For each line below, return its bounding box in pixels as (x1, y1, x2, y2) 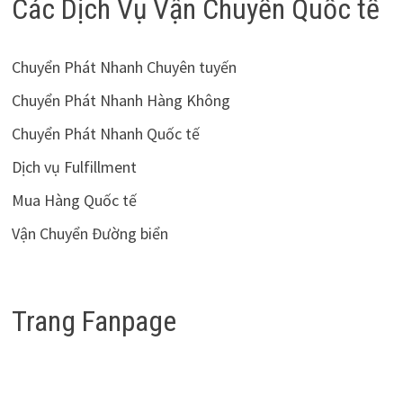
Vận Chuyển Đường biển (11, 222, 168, 244)
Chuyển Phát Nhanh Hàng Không (11, 89, 230, 111)
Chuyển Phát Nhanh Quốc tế (11, 122, 200, 144)
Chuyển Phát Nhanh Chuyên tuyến (11, 56, 237, 77)
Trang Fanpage (11, 303, 176, 338)
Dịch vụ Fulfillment (11, 156, 137, 177)
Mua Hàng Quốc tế (11, 189, 137, 210)
